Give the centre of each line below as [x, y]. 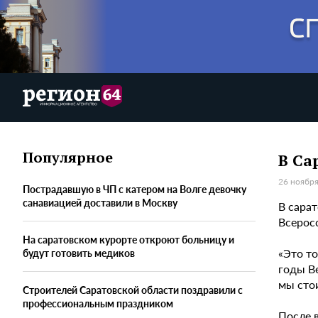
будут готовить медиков [79, 253]
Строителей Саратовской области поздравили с [133, 290]
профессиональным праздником [98, 303]
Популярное [68, 158]
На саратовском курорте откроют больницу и [128, 240]
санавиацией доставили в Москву [100, 203]
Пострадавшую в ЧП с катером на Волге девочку [135, 189]
